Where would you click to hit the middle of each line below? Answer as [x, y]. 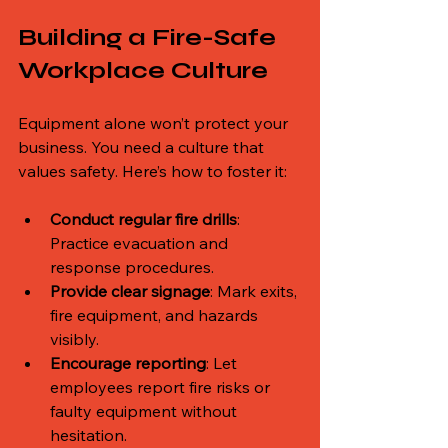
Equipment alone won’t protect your [155, 122]
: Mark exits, [255, 290]
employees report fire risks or [162, 386]
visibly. [74, 338]
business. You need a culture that [143, 146]
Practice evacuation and [141, 242]
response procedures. [132, 266]
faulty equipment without [145, 410]
